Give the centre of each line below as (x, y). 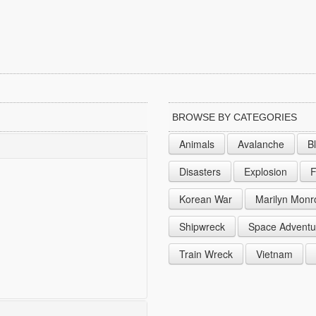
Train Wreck (206, 254)
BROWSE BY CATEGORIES (235, 117)
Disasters (200, 171)
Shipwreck (202, 226)
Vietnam (274, 254)
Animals (197, 144)
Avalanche (261, 144)
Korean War (206, 199)
